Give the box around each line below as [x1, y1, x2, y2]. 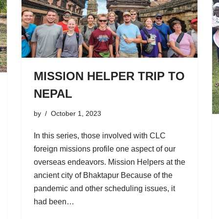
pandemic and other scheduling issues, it [34, 184, 175, 193]
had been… [34, 197, 76, 206]
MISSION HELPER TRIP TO [34, 69, 185, 83]
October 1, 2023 [51, 109, 101, 117]
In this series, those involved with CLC [34, 131, 166, 140]
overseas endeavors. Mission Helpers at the [34, 157, 185, 166]
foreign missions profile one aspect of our [34, 144, 175, 153]
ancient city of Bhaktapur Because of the [34, 171, 173, 179]
